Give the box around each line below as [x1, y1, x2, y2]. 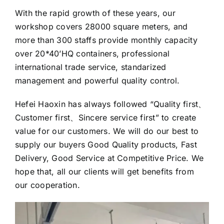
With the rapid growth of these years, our [14, 8, 175, 18]
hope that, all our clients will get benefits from [14, 166, 194, 177]
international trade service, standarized [14, 62, 166, 72]
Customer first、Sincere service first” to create [14, 112, 196, 123]
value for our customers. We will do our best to [14, 126, 199, 136]
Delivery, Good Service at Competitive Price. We [14, 153, 204, 163]
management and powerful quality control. [14, 75, 180, 86]
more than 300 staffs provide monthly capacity [14, 35, 197, 45]
